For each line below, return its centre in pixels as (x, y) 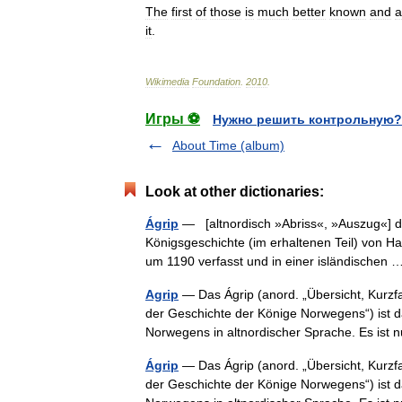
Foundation (216, 82)
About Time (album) (228, 145)
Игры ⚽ (173, 119)
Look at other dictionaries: (235, 192)
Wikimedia (167, 82)
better (309, 12)
